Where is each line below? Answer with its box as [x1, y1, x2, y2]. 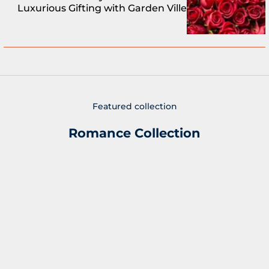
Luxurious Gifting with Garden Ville [17, 2, 187, 14]
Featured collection [92, 100, 177, 112]
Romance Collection [68, 125, 201, 141]
